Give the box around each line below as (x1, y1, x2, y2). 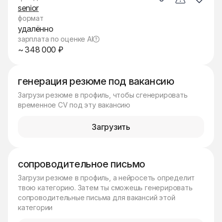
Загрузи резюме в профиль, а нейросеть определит (18, 173, 195, 182)
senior (18, 3, 39, 13)
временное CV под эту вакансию (18, 101, 130, 109)
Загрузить (92, 122, 130, 132)
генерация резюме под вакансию (18, 75, 174, 87)
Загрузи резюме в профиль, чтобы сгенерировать (18, 91, 188, 99)
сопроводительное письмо (18, 158, 145, 170)
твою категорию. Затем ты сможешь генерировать (18, 183, 193, 192)
